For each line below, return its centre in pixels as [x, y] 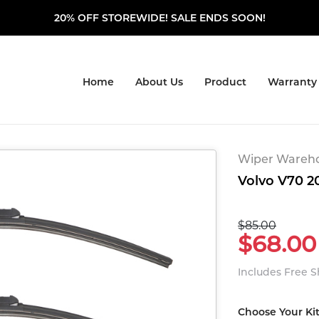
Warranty [292, 82]
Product [225, 82]
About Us [159, 82]
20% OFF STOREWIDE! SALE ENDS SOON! [159, 18]
